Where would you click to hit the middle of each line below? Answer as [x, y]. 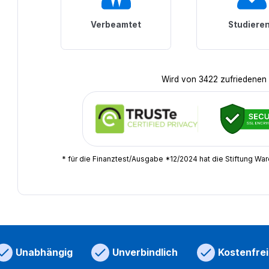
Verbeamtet [116, 25]
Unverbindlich [145, 252]
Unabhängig [44, 252]
